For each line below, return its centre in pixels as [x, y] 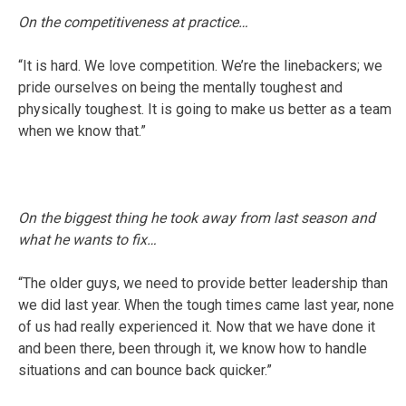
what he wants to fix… [87, 239]
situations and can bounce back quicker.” [145, 370]
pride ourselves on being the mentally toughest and [180, 87]
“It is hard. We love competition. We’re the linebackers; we [200, 65]
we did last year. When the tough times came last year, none [206, 304]
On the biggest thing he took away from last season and [197, 217]
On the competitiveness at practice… [133, 22]
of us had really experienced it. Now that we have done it [197, 326]
